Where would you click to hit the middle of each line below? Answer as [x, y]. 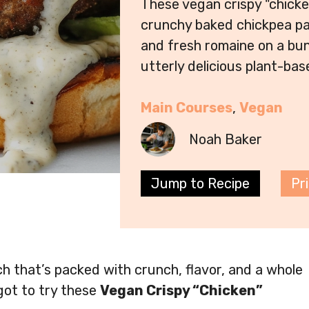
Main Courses [187, 108]
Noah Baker [226, 140]
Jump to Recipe [200, 184]
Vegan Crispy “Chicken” [181, 291]
